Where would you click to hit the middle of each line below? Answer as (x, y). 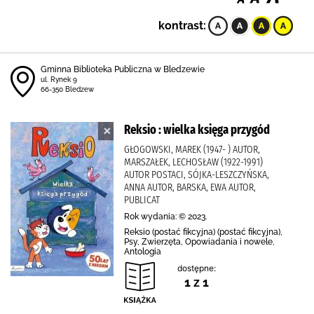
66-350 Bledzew (67, 89)
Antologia (143, 252)
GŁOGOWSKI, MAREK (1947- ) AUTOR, (192, 149)
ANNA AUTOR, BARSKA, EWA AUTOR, (190, 187)
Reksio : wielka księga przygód (197, 130)
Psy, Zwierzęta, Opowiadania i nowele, (199, 242)
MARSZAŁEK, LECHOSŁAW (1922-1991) (193, 162)
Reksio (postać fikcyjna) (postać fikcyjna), (203, 232)
